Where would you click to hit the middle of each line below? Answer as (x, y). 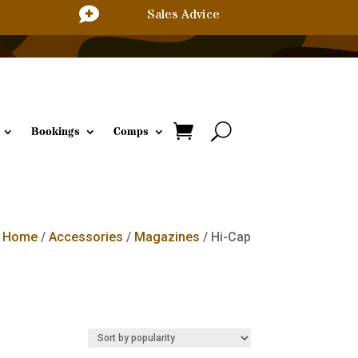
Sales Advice (183, 14)
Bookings (56, 131)
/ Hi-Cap (225, 237)
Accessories (86, 237)
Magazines (167, 237)
